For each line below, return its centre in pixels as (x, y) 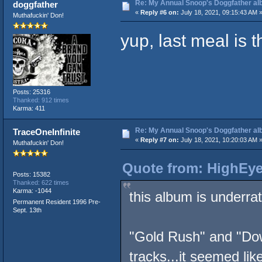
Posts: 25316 (31, 92)
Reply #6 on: (159, 12)
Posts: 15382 (31, 174)
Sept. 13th (27, 210)
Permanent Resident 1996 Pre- (56, 202)
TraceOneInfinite (47, 132)
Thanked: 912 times (41, 100)
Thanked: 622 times (41, 182)
